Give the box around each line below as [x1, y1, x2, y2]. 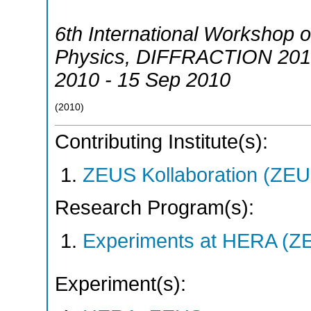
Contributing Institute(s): [55, 131, 268, 153]
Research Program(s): [55, 196, 254, 219]
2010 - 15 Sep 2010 [55, 68, 230, 91]
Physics [55, 45, 125, 68]
